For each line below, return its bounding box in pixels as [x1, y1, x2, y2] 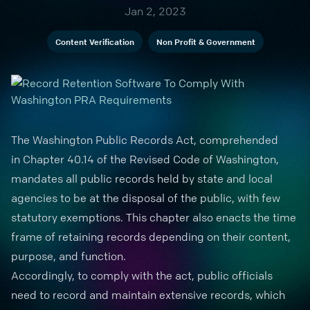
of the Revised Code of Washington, [94, 152, 279, 166]
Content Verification [55, 36, 134, 47]
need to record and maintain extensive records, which [11, 288, 285, 302]
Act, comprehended [173, 133, 278, 147]
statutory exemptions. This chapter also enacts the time [11, 210, 296, 224]
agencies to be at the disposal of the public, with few [11, 191, 280, 205]
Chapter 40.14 [23, 152, 94, 166]
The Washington [11, 133, 95, 147]
